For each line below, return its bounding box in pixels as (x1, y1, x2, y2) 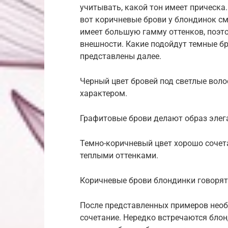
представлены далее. (80, 51, 161, 61)
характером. (80, 88, 127, 98)
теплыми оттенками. (80, 150, 158, 160)
